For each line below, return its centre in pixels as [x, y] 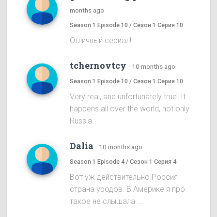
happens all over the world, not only [130, 109]
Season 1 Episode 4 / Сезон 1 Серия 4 [123, 162]
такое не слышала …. [107, 201]
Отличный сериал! [101, 41]
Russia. [82, 121]
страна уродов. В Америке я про [127, 189]
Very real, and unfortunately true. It [128, 97]
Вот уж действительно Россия [124, 177]
